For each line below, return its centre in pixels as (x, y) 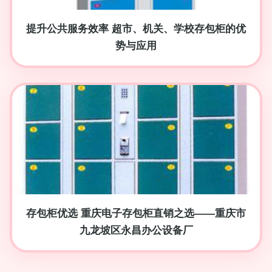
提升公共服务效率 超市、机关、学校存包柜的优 (136, 29)
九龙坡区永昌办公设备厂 (136, 230)
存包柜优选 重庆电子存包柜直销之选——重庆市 (136, 213)
